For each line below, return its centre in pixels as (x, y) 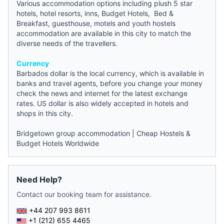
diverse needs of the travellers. (67, 43)
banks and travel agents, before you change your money (109, 83)
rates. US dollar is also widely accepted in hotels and (102, 103)
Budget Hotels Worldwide (58, 143)
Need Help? (39, 179)
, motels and (111, 23)
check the (34, 93)
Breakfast (32, 23)
